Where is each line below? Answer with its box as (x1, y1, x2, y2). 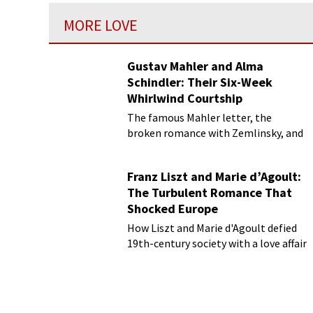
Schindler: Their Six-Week (127, 74, 272, 90)
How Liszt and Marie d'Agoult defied (127, 221, 297, 235)
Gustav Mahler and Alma (127, 58, 263, 74)
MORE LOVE (64, 15, 138, 35)
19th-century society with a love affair (127, 236, 307, 250)
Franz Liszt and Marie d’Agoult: (127, 168, 301, 184)
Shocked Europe (127, 201, 218, 217)
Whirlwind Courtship (127, 90, 242, 106)
